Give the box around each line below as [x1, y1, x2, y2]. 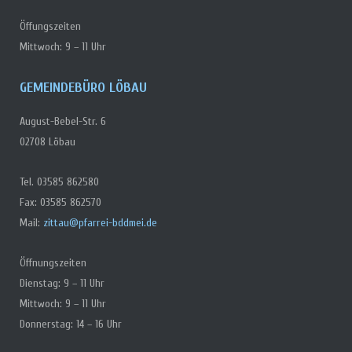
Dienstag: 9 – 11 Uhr [19, 276, 104, 290]
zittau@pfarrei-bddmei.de [42, 215, 157, 229]
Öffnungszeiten [19, 255, 86, 269]
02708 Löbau [19, 134, 75, 148]
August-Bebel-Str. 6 [19, 114, 106, 128]
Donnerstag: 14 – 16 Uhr [19, 317, 122, 331]
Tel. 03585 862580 [19, 174, 99, 189]
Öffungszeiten [19, 19, 81, 33]
